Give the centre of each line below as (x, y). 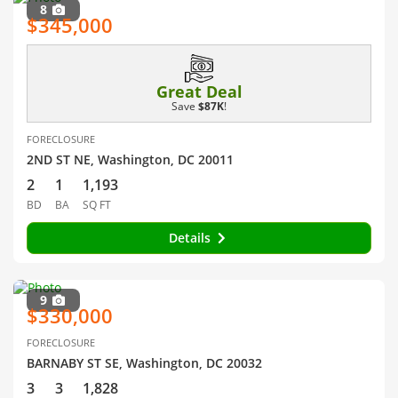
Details (191, 238)
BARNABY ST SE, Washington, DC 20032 (144, 363)
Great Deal (199, 92)
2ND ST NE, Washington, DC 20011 (130, 159)
